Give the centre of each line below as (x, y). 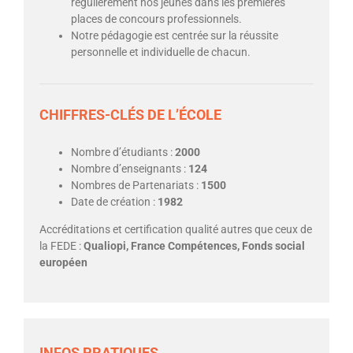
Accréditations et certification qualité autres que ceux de (176, 230)
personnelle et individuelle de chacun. (161, 52)
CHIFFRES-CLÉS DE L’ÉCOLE (130, 115)
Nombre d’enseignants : (128, 169)
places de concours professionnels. (156, 19)
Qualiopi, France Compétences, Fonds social (193, 246)
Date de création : (113, 202)
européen (63, 263)
